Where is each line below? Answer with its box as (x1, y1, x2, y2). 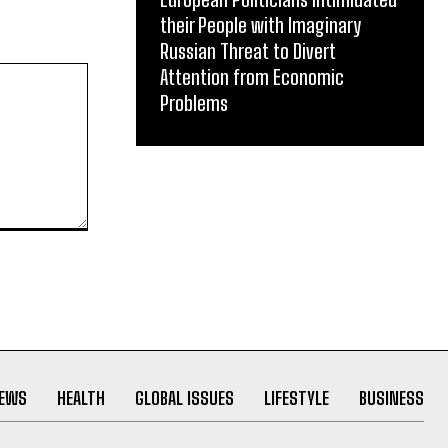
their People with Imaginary (160, 12, 361, 37)
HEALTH (56, 387, 105, 410)
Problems (160, 90, 228, 115)
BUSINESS (358, 387, 424, 410)
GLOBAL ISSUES (134, 387, 234, 410)
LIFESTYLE (263, 387, 329, 410)
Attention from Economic (160, 64, 344, 89)
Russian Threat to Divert (160, 38, 336, 63)
